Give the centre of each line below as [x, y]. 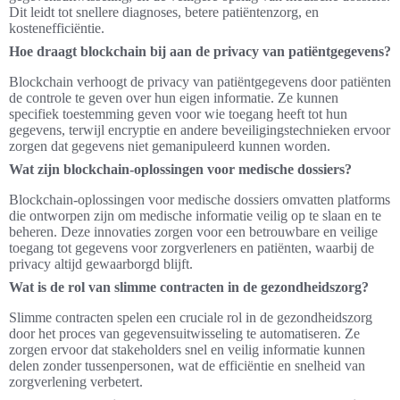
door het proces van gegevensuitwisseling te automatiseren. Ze [184, 333]
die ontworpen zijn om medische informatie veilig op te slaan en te [195, 216]
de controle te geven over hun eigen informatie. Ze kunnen [174, 98]
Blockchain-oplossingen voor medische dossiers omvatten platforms [200, 200]
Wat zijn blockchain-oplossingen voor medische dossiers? [180, 169]
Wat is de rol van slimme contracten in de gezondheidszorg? [189, 287]
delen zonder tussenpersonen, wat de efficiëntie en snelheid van [187, 366]
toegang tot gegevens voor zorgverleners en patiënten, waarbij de [192, 248]
